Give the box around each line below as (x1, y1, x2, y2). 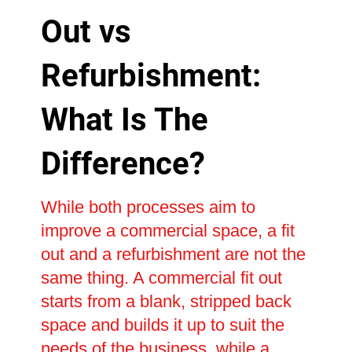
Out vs (40, 13, 131, 51)
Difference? (40, 145, 205, 183)
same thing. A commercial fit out (40, 268, 282, 288)
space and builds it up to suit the (40, 315, 284, 335)
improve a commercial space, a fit (40, 221, 295, 241)
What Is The (40, 101, 208, 139)
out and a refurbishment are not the (40, 244, 306, 265)
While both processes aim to (40, 197, 255, 218)
